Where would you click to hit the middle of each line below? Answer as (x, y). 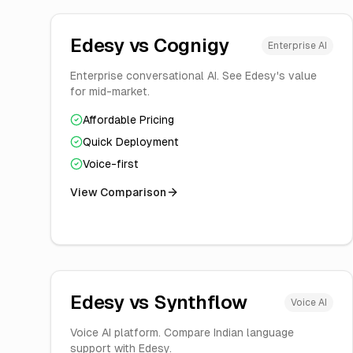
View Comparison (118, 192)
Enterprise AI (297, 46)
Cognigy (191, 45)
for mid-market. (110, 91)
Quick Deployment (131, 142)
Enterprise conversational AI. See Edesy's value (193, 76)
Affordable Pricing (128, 120)
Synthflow (200, 302)
